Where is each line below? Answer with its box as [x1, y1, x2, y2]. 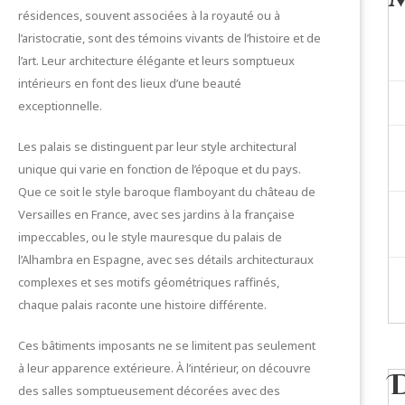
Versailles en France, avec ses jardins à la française [18, 206, 295, 222]
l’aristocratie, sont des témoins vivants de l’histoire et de [18, 30, 321, 46]
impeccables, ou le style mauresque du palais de [18, 229, 282, 245]
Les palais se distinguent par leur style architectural [18, 138, 297, 155]
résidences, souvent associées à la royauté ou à [18, 7, 280, 24]
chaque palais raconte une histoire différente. [18, 297, 267, 313]
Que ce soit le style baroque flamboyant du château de [18, 184, 316, 200]
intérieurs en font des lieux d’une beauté [18, 75, 241, 91]
